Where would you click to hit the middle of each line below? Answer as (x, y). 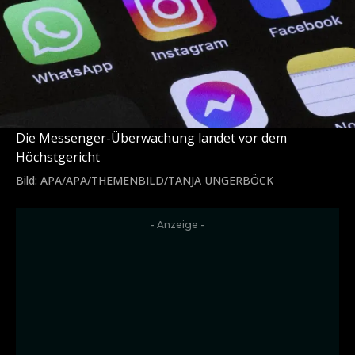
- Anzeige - (177, 225)
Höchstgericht (58, 157)
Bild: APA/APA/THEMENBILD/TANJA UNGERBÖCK (145, 181)
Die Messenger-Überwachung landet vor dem (151, 138)
